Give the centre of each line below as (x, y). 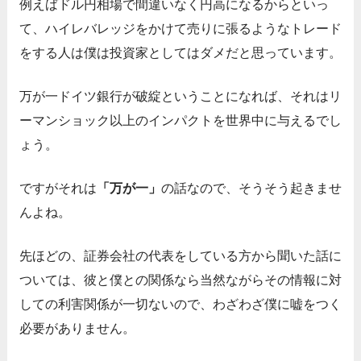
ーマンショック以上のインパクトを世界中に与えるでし (180, 121)
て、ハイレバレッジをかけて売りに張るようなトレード (180, 29)
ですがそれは (58, 189)
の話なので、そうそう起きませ (251, 189)
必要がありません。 (77, 329)
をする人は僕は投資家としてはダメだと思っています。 (180, 53)
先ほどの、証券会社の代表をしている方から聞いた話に (180, 256)
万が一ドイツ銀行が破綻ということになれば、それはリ (180, 97)
